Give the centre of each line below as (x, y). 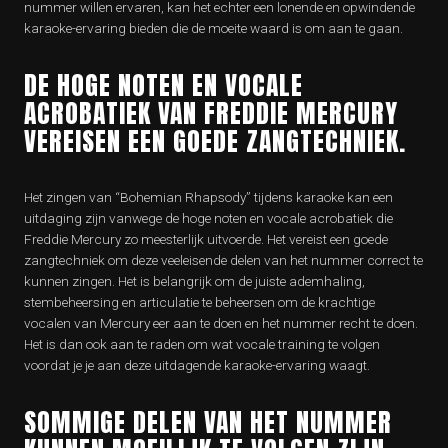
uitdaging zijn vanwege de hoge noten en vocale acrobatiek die (208, 218)
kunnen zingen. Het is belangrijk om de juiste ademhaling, (194, 281)
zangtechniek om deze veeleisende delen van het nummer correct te (223, 260)
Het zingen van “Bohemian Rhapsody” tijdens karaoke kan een (208, 197)
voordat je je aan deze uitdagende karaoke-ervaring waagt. (197, 365)
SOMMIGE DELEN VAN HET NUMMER (208, 422)
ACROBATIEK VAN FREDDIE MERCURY (211, 113)
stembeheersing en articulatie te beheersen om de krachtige (199, 302)
